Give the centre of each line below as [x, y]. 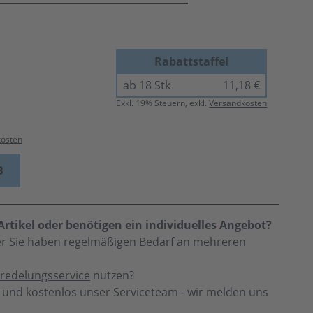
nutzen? [112, 275]
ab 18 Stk [147, 85]
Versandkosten [238, 103]
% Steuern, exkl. [177, 103]
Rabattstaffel [192, 61]
